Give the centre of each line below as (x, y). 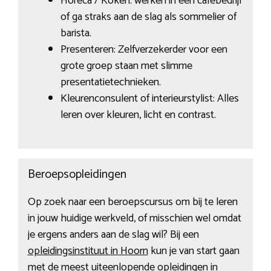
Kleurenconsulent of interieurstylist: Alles (149, 98)
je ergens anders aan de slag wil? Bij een (113, 235)
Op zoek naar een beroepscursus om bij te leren (132, 202)
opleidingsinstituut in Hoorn (88, 251)
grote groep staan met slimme (126, 66)
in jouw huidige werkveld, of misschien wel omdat (134, 219)
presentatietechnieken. (110, 82)
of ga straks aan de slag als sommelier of (148, 17)
